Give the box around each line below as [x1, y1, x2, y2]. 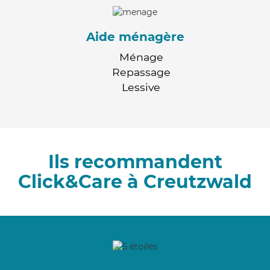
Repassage [111, 65, 171, 78]
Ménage [119, 50, 163, 63]
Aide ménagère [86, 29, 184, 44]
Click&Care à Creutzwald [18, 170, 252, 193]
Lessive [122, 80, 160, 93]
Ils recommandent [48, 150, 222, 173]
